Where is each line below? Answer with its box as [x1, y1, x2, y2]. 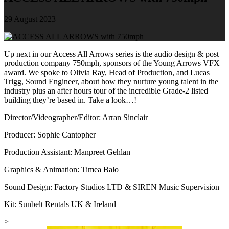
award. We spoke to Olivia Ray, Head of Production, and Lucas [4, 68, 210, 77]
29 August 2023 [4, 15, 56, 24]
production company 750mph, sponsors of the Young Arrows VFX [4, 59, 220, 68]
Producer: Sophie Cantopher [4, 130, 96, 140]
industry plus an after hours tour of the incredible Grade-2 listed [4, 86, 208, 96]
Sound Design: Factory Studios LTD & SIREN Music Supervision [4, 182, 219, 192]
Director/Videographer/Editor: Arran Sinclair [4, 113, 148, 122]
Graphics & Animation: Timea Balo [4, 165, 119, 174]
